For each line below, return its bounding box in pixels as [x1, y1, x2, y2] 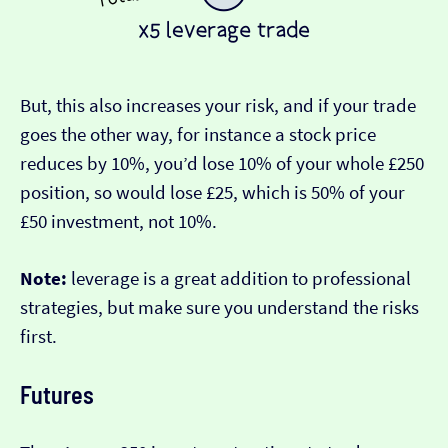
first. [20, 325, 57, 349]
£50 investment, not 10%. [20, 210, 217, 234]
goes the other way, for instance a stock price [20, 123, 376, 147]
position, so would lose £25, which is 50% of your [20, 181, 405, 205]
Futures [20, 380, 94, 410]
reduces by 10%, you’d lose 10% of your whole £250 [20, 152, 424, 176]
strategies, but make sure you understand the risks [20, 296, 419, 320]
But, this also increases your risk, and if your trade [20, 94, 416, 118]
